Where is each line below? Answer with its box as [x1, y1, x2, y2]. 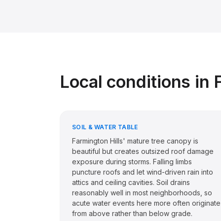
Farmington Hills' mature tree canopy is [72, 137, 198, 145]
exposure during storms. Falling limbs [72, 157, 192, 166]
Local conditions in [60, 72, 214, 92]
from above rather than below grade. [72, 209, 192, 218]
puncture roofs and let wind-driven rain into [72, 168, 213, 176]
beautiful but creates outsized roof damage [72, 147, 214, 155]
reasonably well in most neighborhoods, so [72, 188, 212, 197]
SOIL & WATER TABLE [72, 123, 138, 131]
